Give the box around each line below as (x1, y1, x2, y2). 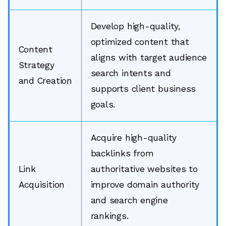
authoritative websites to (90, 164, 198, 175)
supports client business (90, 84, 196, 94)
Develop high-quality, (90, 21, 180, 32)
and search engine (90, 195, 168, 206)
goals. (90, 99, 116, 110)
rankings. (90, 211, 129, 221)
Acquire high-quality (90, 133, 177, 143)
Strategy (18, 60, 54, 71)
